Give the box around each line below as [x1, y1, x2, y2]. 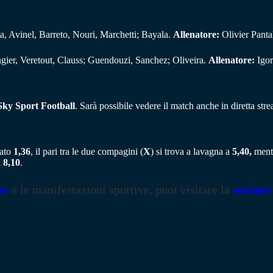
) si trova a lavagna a [151, 146, 232, 157]
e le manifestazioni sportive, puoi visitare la [12, 182, 230, 196]
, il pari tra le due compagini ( [30, 146, 143, 157]
